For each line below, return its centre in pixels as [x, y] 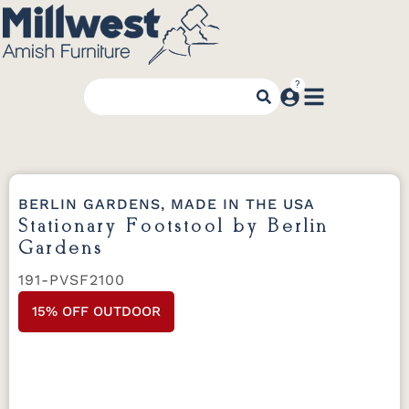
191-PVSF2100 [72, 280]
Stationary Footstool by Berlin [173, 226]
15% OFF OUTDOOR [96, 311]
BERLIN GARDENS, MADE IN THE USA [167, 204]
